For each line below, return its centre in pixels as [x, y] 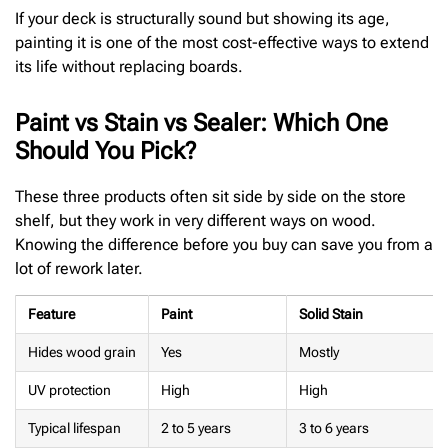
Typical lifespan [74, 429]
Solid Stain [331, 315]
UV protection [69, 391]
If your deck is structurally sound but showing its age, [202, 18]
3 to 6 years [334, 429]
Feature [51, 315]
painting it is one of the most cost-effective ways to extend [222, 42]
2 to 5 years [196, 429]
